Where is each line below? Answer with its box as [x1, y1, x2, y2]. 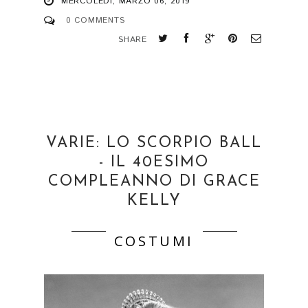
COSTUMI [113, 231, 195, 251]
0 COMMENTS [65, 14, 125, 27]
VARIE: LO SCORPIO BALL [46, 135, 262, 152]
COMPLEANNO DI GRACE [47, 174, 261, 190]
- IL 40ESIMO [99, 155, 209, 171]
